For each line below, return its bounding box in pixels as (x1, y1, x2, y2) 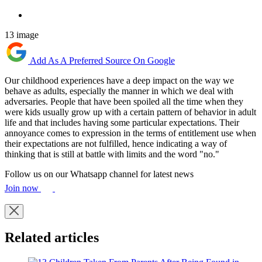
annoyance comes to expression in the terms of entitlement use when (5, 127, 256, 138)
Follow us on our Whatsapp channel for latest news (5, 168, 194, 179)
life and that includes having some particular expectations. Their (5, 117, 239, 127)
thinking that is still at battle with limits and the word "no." (5, 149, 219, 159)
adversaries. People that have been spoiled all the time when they (5, 96, 243, 106)
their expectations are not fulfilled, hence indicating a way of (5, 138, 227, 149)
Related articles (5, 230, 99, 246)
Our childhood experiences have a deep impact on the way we (5, 75, 234, 85)
